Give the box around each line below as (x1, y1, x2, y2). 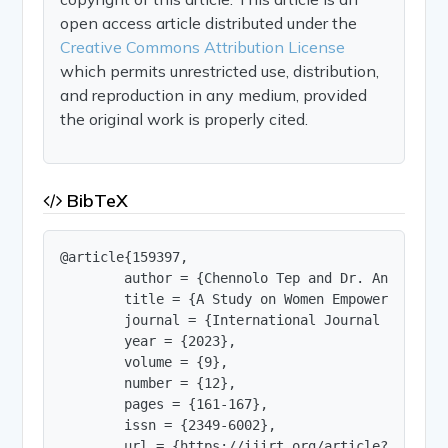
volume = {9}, (60, 353, 229, 370)
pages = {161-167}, (60, 395, 269, 412)
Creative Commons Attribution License (60, 36, 346, 57)
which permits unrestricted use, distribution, (60, 60, 380, 81)
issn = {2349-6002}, (60, 416, 277, 433)
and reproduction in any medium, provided (60, 84, 368, 105)
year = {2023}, (60, 332, 237, 349)
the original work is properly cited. (60, 108, 309, 129)
